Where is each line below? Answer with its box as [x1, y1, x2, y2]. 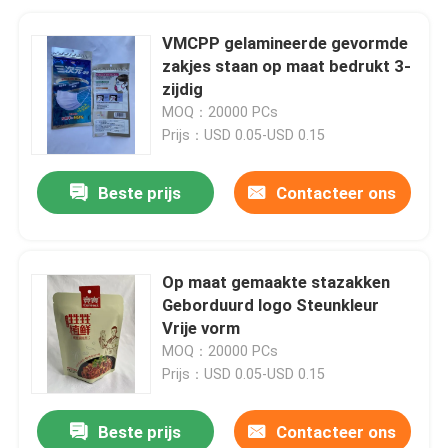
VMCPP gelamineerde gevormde [162, 32, 409, 53]
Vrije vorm [162, 317, 241, 338]
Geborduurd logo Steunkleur [162, 294, 380, 315]
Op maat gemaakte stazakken [162, 271, 391, 292]
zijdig [162, 78, 204, 99]
